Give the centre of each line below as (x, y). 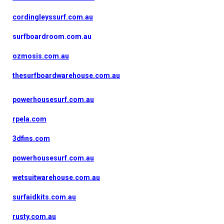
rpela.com (29, 119)
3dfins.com (31, 138)
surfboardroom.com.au (52, 36)
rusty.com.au (34, 216)
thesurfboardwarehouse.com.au (66, 75)
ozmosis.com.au (41, 56)
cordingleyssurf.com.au (53, 17)
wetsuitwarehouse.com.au (56, 177)
